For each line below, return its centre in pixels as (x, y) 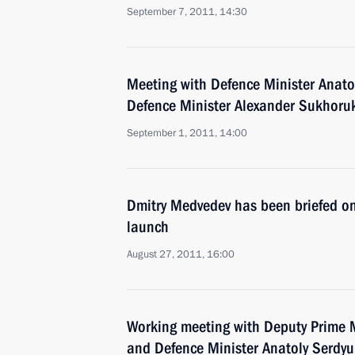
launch (148, 227)
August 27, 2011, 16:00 (181, 254)
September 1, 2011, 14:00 (187, 133)
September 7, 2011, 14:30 (187, 12)
